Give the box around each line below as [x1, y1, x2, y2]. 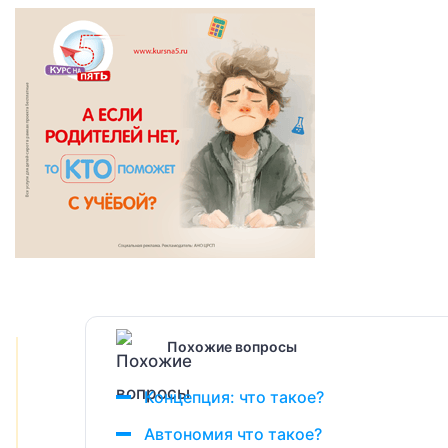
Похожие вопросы [167, 337, 297, 355]
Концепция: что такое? [144, 387, 324, 407]
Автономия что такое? [144, 424, 322, 444]
